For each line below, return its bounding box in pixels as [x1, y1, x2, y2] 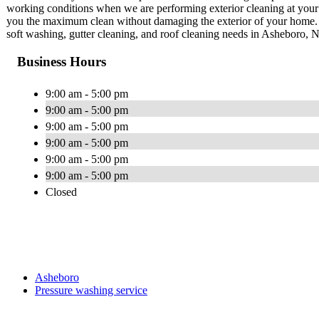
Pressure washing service [35, 283, 147, 296]
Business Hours [17, 53, 106, 69]
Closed [46, 185, 77, 198]
